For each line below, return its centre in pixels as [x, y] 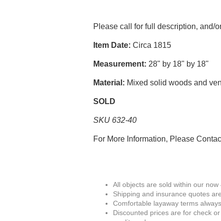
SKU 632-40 [115, 120]
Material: [109, 83]
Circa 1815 [151, 45]
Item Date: [112, 45]
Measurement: [120, 64]
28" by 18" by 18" [178, 64]
